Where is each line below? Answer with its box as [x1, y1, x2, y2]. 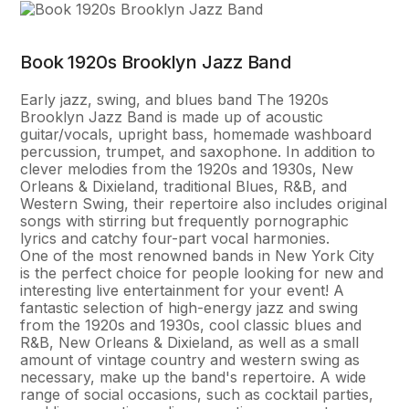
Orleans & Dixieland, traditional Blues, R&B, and [20, 177, 348, 195]
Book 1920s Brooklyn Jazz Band [20, 51, 291, 73]
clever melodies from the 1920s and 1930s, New [20, 160, 354, 178]
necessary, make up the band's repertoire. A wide [20, 368, 367, 386]
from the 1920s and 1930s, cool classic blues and [20, 316, 362, 334]
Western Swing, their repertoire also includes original [20, 194, 388, 213]
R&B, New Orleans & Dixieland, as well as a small [20, 333, 360, 351]
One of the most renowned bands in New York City [20, 246, 375, 265]
